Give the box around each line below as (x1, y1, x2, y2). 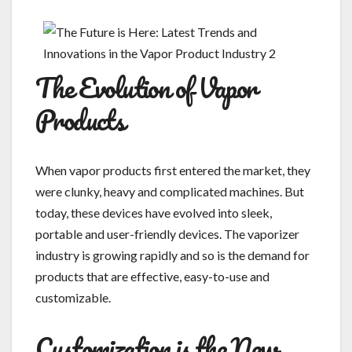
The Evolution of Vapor (35, 64, 257, 109)
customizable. (35, 289, 111, 305)
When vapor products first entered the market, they (35, 162, 310, 178)
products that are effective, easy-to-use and (35, 268, 269, 284)
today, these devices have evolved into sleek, (35, 204, 272, 220)
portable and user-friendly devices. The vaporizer (35, 225, 299, 241)
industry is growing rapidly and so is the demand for (35, 247, 310, 262)
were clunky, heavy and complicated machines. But (35, 183, 304, 199)
